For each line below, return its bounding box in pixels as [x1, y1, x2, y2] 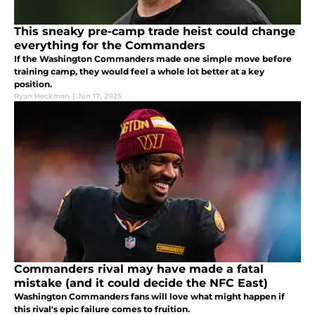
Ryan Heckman [14, 91, 70, 101]
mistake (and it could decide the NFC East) [14, 276, 268, 290]
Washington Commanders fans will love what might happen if [14, 290, 285, 302]
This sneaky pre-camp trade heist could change [14, 24, 295, 38]
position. [14, 78, 52, 89]
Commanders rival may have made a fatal [14, 262, 264, 276]
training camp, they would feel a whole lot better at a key [14, 65, 264, 77]
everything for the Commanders [14, 38, 205, 52]
